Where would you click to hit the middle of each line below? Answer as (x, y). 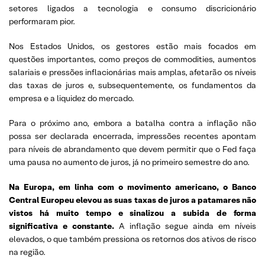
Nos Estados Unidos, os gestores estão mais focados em (132, 46)
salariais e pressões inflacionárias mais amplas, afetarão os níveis (132, 72)
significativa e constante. (64, 226)
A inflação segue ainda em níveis (188, 226)
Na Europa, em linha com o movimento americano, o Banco (132, 187)
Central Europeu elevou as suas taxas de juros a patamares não (132, 200)
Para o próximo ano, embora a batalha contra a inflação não (132, 123)
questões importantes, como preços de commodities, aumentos (132, 59)
